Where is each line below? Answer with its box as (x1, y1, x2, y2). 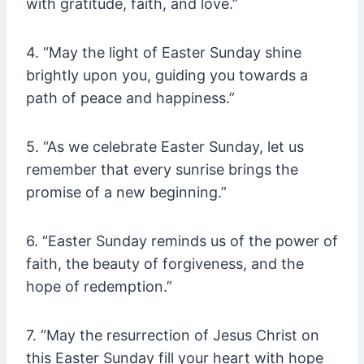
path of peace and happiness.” (26, 89, 235, 107)
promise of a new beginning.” (26, 184, 227, 201)
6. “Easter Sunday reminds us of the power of (26, 232, 338, 250)
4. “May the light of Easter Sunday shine (26, 44, 301, 62)
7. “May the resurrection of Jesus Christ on (26, 327, 319, 344)
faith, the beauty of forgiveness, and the (26, 255, 304, 273)
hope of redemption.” (26, 278, 172, 296)
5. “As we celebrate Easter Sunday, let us (26, 138, 304, 156)
